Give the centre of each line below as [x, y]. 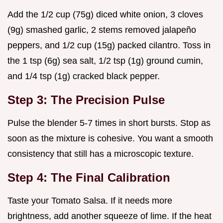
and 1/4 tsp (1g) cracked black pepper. [84, 76]
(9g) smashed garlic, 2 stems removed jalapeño [102, 30]
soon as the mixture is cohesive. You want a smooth [110, 138]
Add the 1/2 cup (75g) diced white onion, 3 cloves [105, 14]
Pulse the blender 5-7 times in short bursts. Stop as [109, 123]
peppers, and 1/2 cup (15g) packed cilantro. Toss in [109, 45]
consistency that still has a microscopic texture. [101, 154]
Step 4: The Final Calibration [89, 177]
